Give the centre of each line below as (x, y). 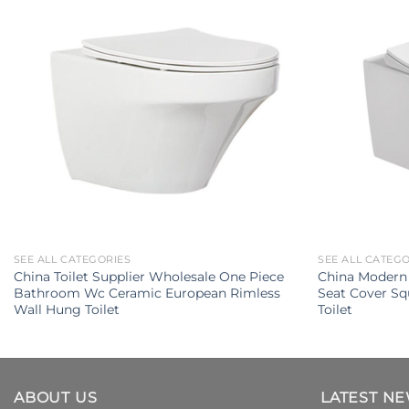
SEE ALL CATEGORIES (72, 259)
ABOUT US (56, 397)
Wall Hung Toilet (66, 309)
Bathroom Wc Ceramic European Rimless (147, 293)
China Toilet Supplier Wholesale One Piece (148, 276)
